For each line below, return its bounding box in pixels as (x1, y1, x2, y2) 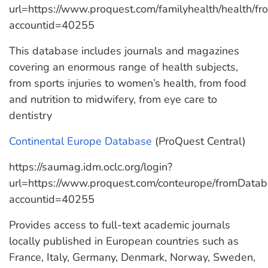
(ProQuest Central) (152, 134, 246, 148)
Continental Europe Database (9, 134, 152, 148)
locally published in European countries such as (9, 234, 239, 248)
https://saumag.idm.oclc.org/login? (9, 160, 172, 174)
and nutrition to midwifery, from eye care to (9, 92, 217, 106)
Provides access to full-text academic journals (9, 218, 230, 232)
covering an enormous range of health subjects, (9, 60, 238, 74)
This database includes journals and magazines (9, 44, 239, 58)
